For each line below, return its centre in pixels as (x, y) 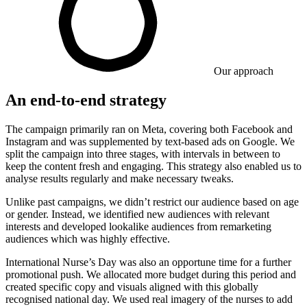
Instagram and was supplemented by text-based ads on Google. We (150, 141)
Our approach (244, 71)
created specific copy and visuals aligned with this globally (132, 286)
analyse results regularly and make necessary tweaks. (120, 178)
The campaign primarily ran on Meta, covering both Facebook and (149, 129)
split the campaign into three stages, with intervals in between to (143, 153)
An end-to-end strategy (86, 100)
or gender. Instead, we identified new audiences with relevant (137, 214)
